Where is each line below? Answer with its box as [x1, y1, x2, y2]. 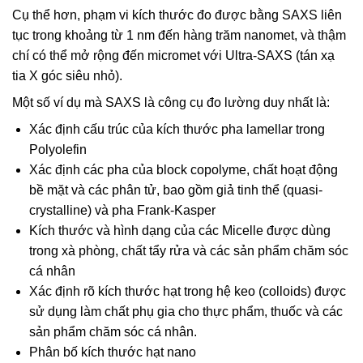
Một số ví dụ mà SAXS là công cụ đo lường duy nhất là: [12, 96, 330, 110]
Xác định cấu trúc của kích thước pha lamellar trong [28, 122, 325, 137]
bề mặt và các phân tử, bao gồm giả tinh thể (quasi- [28, 183, 322, 198]
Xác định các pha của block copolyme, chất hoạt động [28, 163, 338, 177]
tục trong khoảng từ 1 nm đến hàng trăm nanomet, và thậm [12, 28, 346, 43]
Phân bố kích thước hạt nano [28, 345, 196, 360]
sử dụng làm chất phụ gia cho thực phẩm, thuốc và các [28, 305, 343, 319]
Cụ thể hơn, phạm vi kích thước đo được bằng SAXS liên [12, 8, 342, 23]
